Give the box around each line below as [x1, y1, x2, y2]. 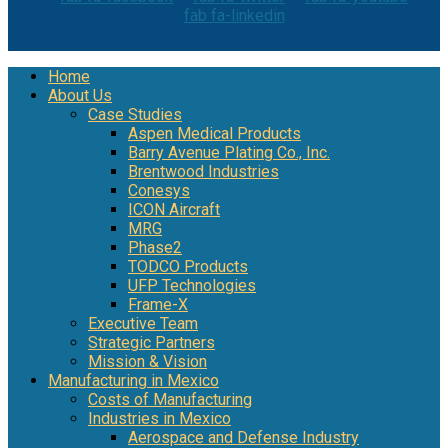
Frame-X [128, 295, 188, 315]
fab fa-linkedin [183, 6, 285, 26]
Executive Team [88, 314, 198, 334]
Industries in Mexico [88, 409, 231, 429]
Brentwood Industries [128, 162, 279, 182]
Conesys [128, 181, 190, 201]
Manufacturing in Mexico [48, 371, 219, 391]
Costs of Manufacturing [88, 390, 252, 410]
